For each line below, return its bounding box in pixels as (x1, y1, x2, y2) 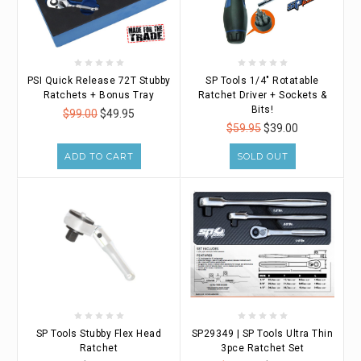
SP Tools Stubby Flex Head (35, 327, 162, 339)
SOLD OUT (236, 150, 288, 162)
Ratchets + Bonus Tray (43, 89, 155, 101)
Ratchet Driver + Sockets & (197, 89, 327, 101)
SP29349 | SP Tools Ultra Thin (191, 327, 334, 339)
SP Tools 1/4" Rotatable (205, 74, 319, 86)
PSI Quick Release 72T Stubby (27, 74, 171, 86)
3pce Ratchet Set (221, 342, 304, 354)
